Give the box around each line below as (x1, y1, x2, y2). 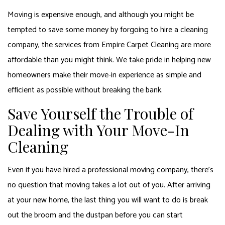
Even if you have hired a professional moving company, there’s (8, 163, 213, 177)
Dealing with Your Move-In (8, 120, 189, 140)
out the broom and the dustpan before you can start (8, 208, 183, 222)
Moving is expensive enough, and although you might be (8, 8, 194, 22)
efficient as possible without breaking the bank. (8, 83, 165, 97)
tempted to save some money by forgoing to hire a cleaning (8, 23, 208, 37)
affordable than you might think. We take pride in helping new (8, 53, 211, 67)
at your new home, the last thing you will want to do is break (8, 193, 208, 207)
